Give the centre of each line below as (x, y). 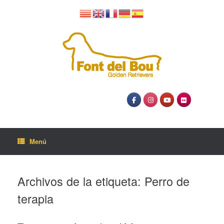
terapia (35, 198)
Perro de (167, 181)
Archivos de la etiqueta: (81, 181)
